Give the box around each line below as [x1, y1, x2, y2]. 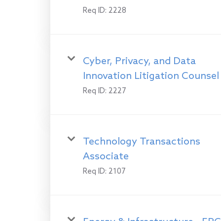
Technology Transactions [83, 136, 200, 148]
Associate [83, 150, 129, 163]
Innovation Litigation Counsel [83, 70, 219, 82]
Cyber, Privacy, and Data [83, 55, 196, 68]
